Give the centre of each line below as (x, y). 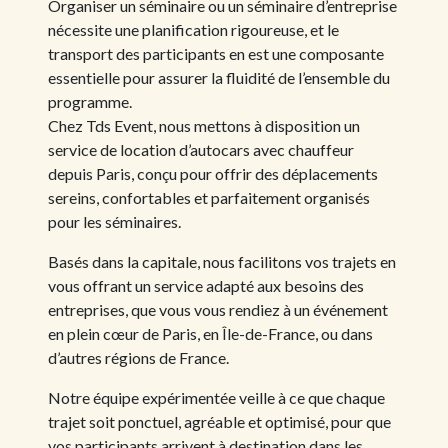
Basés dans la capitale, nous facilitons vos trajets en (222, 261)
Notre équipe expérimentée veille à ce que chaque (216, 397)
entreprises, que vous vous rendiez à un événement (218, 309)
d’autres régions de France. (138, 357)
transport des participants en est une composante (216, 53)
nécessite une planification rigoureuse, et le (193, 29)
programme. (90, 101)
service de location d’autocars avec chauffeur (201, 149)
